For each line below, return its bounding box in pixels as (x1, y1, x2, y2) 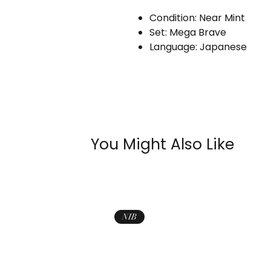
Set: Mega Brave (149, 25, 226, 39)
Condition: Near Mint (149, 11, 245, 25)
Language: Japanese (149, 40, 247, 54)
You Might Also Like (91, 134, 234, 155)
